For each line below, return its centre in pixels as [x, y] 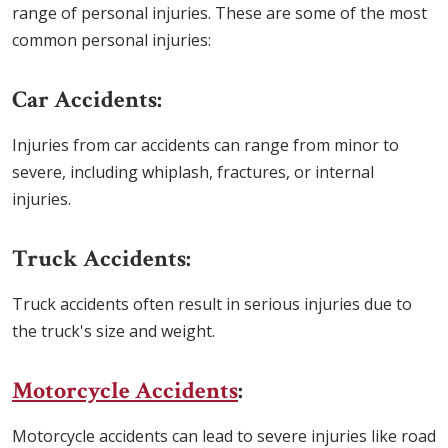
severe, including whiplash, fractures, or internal [193, 172]
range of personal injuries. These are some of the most [219, 13]
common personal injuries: [111, 40]
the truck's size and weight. [113, 331]
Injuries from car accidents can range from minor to [205, 145]
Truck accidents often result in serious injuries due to [212, 304]
